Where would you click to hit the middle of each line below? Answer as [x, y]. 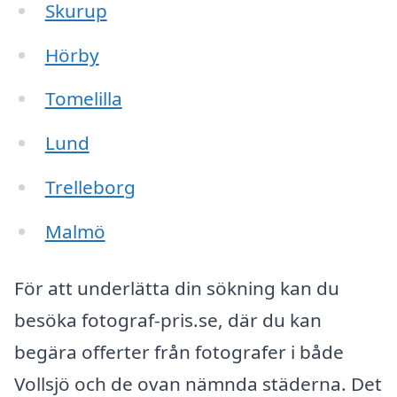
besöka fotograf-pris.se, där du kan [168, 319]
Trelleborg [90, 187]
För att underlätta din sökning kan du [177, 288]
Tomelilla [83, 99]
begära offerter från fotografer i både [179, 351]
